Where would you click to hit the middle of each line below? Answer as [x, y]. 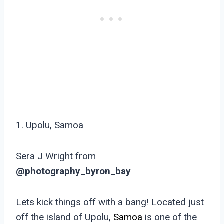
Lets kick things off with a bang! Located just [110, 202]
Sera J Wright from [56, 156]
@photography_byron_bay [73, 171]
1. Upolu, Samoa [50, 125]
